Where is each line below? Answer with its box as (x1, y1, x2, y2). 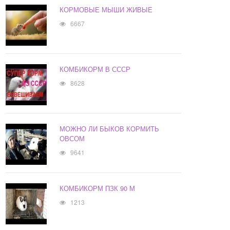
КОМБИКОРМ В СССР (60, 64, 131, 74)
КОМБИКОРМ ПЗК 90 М (60, 183, 136, 194)
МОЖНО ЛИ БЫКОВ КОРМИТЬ (60, 124, 160, 134)
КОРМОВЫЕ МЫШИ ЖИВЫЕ (60, 5, 153, 15)
